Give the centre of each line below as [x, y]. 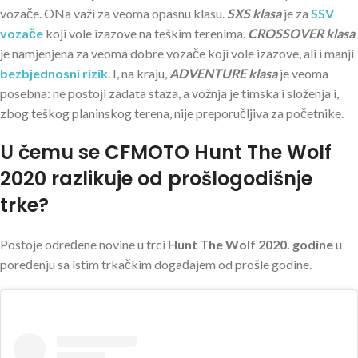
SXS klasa [254, 13]
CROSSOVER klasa [301, 33]
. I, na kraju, [139, 73]
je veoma [303, 73]
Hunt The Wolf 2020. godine [251, 244]
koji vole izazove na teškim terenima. [145, 33]
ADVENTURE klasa [223, 73]
